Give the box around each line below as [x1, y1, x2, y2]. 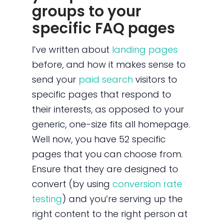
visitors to [133, 73, 178, 86]
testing [32, 193, 63, 206]
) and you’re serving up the [62, 193, 183, 206]
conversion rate [112, 178, 183, 191]
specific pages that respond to [32, 88, 172, 101]
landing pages [112, 43, 178, 56]
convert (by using [32, 178, 113, 191]
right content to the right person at [32, 208, 188, 221]
